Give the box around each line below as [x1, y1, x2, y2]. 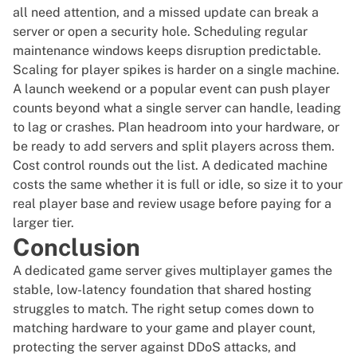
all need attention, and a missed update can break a [13, 5, 319, 21]
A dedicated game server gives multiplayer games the [13, 263, 332, 279]
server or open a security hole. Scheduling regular [13, 24, 308, 40]
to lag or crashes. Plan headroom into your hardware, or [13, 120, 339, 135]
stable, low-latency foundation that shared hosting [13, 282, 312, 298]
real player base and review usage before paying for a [13, 196, 331, 212]
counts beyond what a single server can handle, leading [13, 100, 341, 116]
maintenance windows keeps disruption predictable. [13, 43, 321, 59]
